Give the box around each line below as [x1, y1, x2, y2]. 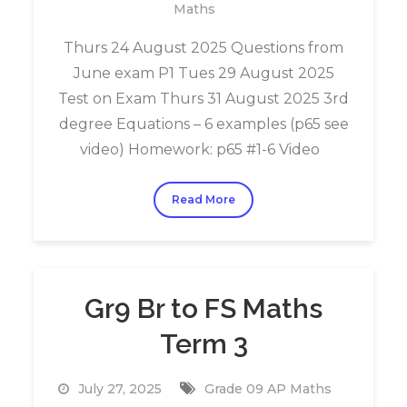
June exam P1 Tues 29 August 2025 [73, 65, 334, 82]
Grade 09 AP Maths [203, 381, 332, 397]
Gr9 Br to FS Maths [84, 293, 323, 324]
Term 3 [159, 328, 248, 360]
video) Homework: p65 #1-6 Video [80, 141, 327, 158]
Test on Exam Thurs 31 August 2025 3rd [58, 90, 349, 107]
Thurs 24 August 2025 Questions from [64, 39, 343, 56]
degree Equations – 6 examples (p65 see [58, 115, 349, 133]
